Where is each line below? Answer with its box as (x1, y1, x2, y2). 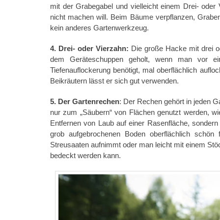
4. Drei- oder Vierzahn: (50, 44, 129, 53)
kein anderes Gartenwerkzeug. (50, 24, 149, 32)
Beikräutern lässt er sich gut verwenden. (50, 77, 179, 85)
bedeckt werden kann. (50, 151, 121, 160)
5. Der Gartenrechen (50, 97, 120, 106)
